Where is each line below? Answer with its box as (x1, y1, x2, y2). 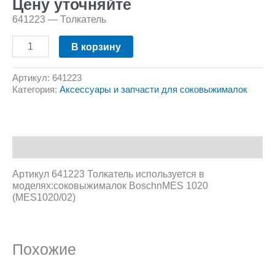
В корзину (71, 41, 121, 52)
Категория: (12, 85, 60, 95)
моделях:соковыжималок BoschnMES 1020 (12, 179, 208, 191)
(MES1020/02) (12, 191, 76, 203)
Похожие (12, 241, 76, 258)
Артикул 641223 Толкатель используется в (12, 168, 204, 179)
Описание (12, 141, 61, 153)
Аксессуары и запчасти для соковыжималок (60, 85, 247, 95)
